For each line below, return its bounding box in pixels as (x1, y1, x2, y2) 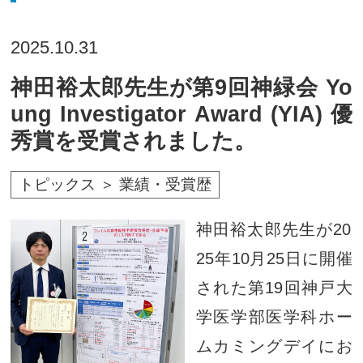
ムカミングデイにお (195, 336, 352, 355)
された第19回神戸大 (195, 278, 352, 297)
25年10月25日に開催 (195, 249, 352, 267)
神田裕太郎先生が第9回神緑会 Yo (11, 75, 352, 100)
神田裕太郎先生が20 (195, 220, 352, 238)
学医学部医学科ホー (195, 307, 352, 326)
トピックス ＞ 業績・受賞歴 (19, 176, 212, 194)
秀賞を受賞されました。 (11, 129, 257, 154)
